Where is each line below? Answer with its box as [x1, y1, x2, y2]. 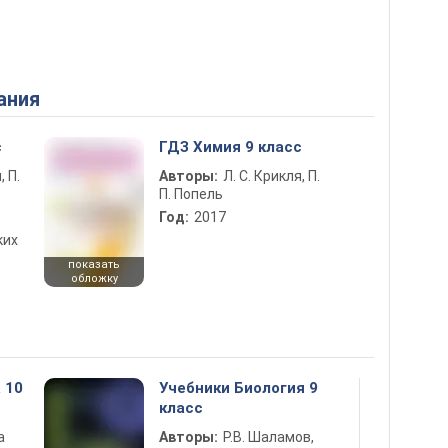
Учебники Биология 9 [159, 379, 318, 397]
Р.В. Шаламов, [223, 429, 314, 445]
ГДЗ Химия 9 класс [159, 138, 302, 156]
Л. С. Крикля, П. [223, 168, 320, 184]
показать [68, 258, 120, 271]
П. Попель [159, 186, 223, 202]
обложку [70, 272, 118, 285]
